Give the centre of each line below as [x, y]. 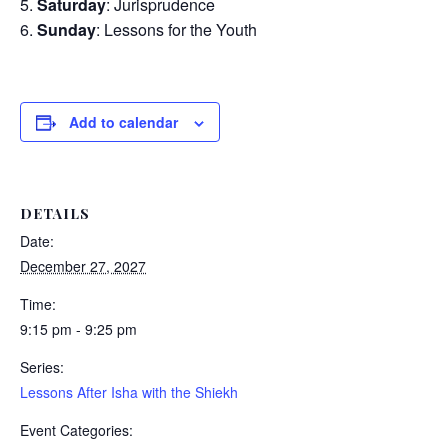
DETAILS [55, 213]
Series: [42, 367]
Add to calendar [123, 122]
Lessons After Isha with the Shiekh [129, 392]
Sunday [66, 29]
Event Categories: [76, 430]
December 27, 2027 [83, 266]
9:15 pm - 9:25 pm [78, 329]
